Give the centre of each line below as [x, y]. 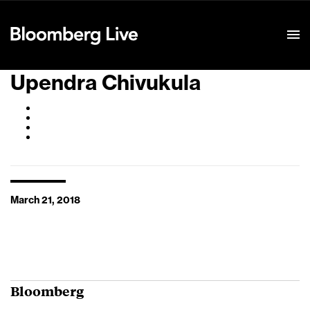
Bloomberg [47, 291]
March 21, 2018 [45, 201]
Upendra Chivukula [106, 83]
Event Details [182, 18]
